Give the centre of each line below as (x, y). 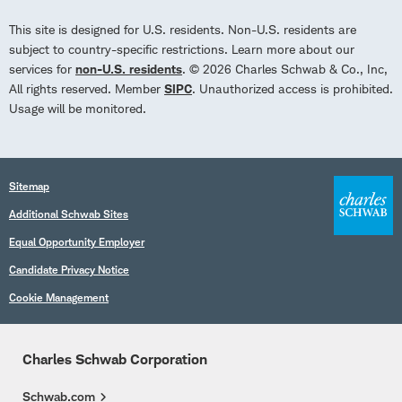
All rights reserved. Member (87, 88)
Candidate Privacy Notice (69, 269)
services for (42, 68)
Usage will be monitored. (78, 108)
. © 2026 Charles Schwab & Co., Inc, (285, 68)
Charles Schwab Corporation (115, 359)
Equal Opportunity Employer (77, 241)
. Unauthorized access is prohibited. (293, 88)
